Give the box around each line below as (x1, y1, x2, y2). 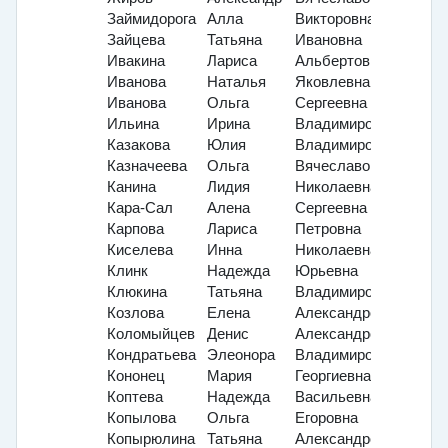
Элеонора (207, 347, 275, 364)
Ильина (107, 116, 159, 133)
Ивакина (107, 53, 165, 70)
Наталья (207, 74, 266, 91)
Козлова (107, 305, 164, 322)
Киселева (107, 242, 173, 259)
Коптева (107, 389, 163, 406)
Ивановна (295, 32, 362, 49)
